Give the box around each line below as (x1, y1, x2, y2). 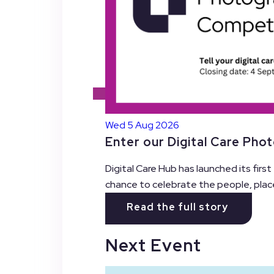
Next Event (105, 233, 201, 257)
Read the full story (127, 201, 228, 214)
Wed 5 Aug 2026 (105, 118, 179, 131)
